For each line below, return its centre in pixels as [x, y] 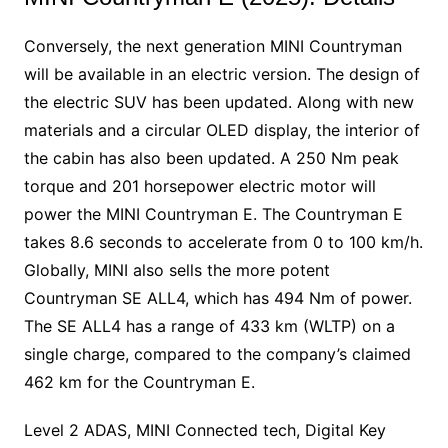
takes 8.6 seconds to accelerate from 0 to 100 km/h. [223, 241]
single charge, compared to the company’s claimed [217, 353]
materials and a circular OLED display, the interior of [221, 129]
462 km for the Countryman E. [139, 381]
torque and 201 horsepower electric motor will [199, 185]
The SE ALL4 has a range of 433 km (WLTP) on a [209, 325]
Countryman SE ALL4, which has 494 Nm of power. [217, 297]
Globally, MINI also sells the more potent [176, 269]
